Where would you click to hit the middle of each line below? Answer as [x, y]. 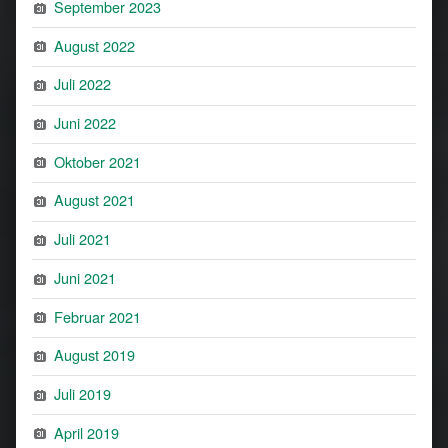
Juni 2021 [85, 277]
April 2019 [87, 432]
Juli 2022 [83, 84]
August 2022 [95, 45]
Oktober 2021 [98, 161]
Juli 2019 [83, 393]
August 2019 [95, 355]
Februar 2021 [98, 316]
